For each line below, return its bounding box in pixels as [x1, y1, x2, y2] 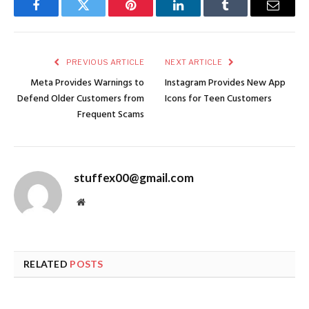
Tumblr [224, 9, 261, 22]
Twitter [82, 9, 119, 22]
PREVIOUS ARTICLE [64, 57, 144, 68]
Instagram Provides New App [165, 75, 286, 92]
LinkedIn [177, 9, 223, 22]
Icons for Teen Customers [165, 91, 272, 108]
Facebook [34, 9, 83, 22]
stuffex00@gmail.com [74, 170, 194, 186]
